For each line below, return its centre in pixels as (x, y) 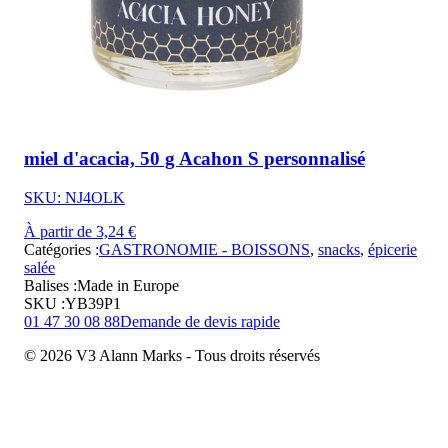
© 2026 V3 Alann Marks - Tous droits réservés (172, 355)
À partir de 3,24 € (80, 231)
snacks (339, 249)
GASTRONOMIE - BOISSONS (204, 249)
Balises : (50, 285)
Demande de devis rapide (200, 321)
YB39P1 (93, 303)
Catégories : (61, 249)
